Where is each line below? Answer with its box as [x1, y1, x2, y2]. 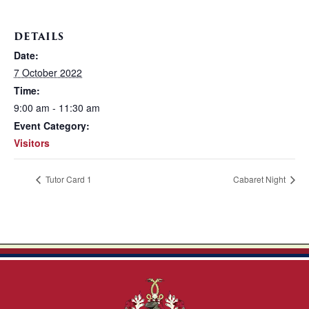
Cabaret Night [233, 173, 288, 186]
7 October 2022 [14, 66, 82, 79]
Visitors [14, 136, 50, 150]
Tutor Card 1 [43, 173, 92, 186]
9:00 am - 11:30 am [14, 101, 100, 114]
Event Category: [14, 119, 90, 132]
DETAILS [14, 29, 64, 44]
